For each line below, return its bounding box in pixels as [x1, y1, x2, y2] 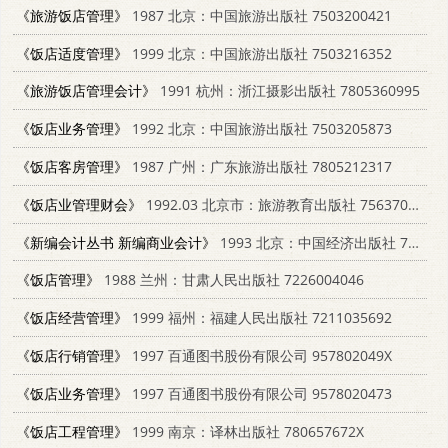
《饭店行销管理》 [16, 345, 128, 365]
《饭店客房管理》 [16, 156, 128, 176]
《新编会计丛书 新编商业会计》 [16, 232, 216, 252]
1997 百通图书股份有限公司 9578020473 [128, 383, 392, 403]
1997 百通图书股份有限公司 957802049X [128, 345, 392, 365]
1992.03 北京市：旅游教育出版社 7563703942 [142, 194, 408, 214]
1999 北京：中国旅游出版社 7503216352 [128, 43, 392, 63]
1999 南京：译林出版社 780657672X [128, 421, 364, 441]
